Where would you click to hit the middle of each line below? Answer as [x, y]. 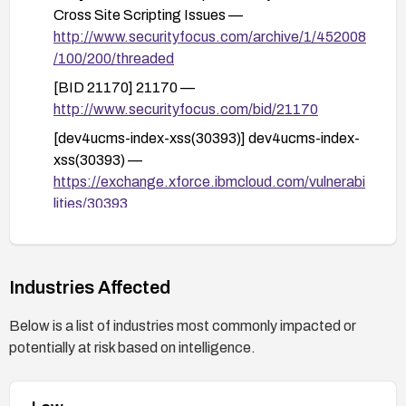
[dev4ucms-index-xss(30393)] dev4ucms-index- [207, 138]
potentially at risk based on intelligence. [132, 347]
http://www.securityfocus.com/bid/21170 [186, 109]
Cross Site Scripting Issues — [148, 14]
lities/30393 [91, 203]
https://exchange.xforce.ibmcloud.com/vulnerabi [209, 181]
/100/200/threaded [114, 58]
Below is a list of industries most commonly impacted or [183, 325]
